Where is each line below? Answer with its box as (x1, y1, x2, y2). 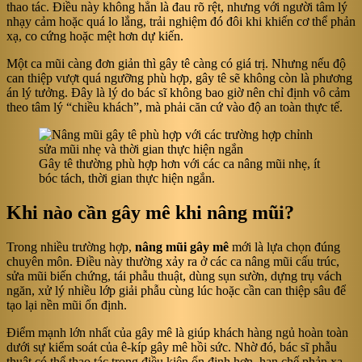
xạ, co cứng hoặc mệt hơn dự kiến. (6, 29, 183, 44)
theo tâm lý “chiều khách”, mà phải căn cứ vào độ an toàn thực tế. (6, 100, 343, 115)
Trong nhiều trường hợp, (6, 240, 135, 255)
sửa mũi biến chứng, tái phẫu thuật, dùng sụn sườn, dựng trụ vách (6, 269, 342, 284)
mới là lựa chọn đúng (229, 240, 340, 255)
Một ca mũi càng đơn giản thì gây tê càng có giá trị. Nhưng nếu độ (6, 57, 346, 71)
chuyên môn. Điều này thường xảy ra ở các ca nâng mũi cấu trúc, (6, 255, 339, 269)
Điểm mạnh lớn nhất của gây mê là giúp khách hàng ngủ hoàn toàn (6, 326, 348, 340)
